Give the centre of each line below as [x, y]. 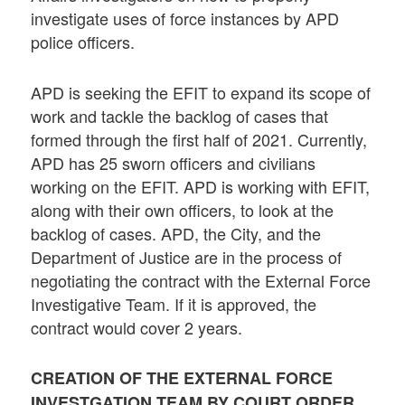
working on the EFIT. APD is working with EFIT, [201, 186]
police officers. [83, 42]
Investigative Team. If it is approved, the [174, 303]
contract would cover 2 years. [137, 327]
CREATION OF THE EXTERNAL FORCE [182, 377]
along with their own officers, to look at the [183, 209]
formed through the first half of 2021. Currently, [199, 139]
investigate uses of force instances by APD [185, 19]
